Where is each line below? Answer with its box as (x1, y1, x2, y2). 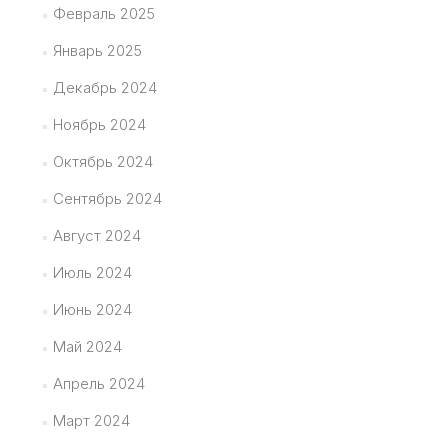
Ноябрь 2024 (52, 114, 146, 134)
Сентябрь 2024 (52, 188, 162, 208)
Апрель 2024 (52, 373, 145, 393)
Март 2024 (52, 410, 130, 430)
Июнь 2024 (52, 299, 132, 319)
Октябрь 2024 (52, 151, 153, 171)
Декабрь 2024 (52, 77, 157, 97)
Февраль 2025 (52, 3, 155, 23)
